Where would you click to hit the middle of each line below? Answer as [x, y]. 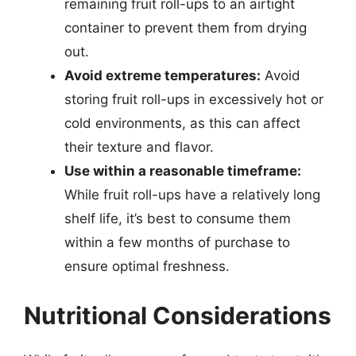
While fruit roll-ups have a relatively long [192, 195]
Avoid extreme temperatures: [163, 75]
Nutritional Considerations [178, 315]
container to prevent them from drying [186, 28]
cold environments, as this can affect [182, 123]
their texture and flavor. [139, 147]
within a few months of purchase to [177, 242]
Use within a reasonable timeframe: [183, 171]
